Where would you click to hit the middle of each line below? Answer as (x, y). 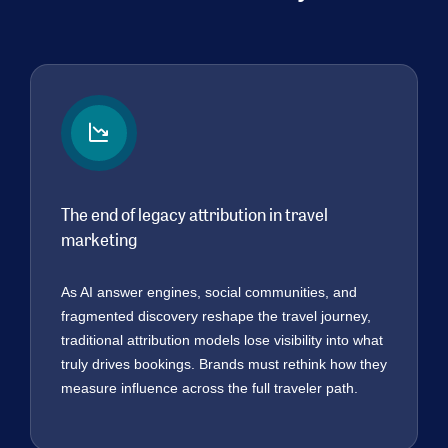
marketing (98, 239)
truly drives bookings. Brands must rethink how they (223, 364)
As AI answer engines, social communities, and (208, 292)
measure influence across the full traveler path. (209, 388)
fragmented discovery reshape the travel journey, (215, 316)
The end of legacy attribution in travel (194, 214)
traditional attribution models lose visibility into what (221, 340)
